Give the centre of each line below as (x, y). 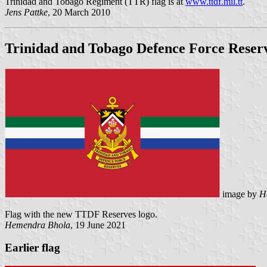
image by (240, 194)
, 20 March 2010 (79, 12)
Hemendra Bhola (38, 225)
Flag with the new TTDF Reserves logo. (81, 214)
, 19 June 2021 (98, 225)
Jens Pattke (26, 12)
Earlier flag (32, 248)
